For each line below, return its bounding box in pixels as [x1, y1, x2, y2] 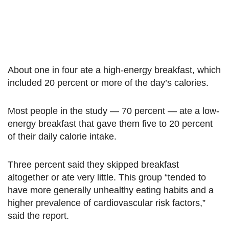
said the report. [8, 211, 69, 221]
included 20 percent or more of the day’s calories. [8, 78, 209, 88]
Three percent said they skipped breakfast [8, 159, 179, 170]
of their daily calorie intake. [8, 131, 117, 142]
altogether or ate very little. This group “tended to [8, 172, 206, 183]
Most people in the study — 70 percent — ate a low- [8, 106, 219, 117]
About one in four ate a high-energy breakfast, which [8, 65, 221, 76]
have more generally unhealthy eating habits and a [8, 185, 214, 196]
